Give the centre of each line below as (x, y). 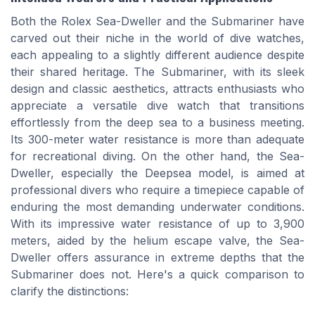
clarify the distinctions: (70, 291)
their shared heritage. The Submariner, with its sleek (157, 72)
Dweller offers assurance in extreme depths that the (157, 258)
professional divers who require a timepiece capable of (157, 190)
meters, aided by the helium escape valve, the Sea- (157, 241)
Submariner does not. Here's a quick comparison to (157, 275)
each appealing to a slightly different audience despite (157, 55)
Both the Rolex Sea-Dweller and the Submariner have (157, 21)
